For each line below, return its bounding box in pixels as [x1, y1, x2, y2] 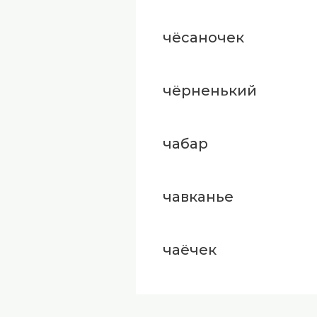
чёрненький [162, 82, 257, 100]
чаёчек [162, 241, 217, 259]
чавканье [162, 188, 234, 206]
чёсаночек [162, 29, 244, 47]
